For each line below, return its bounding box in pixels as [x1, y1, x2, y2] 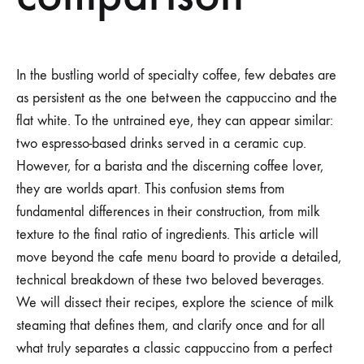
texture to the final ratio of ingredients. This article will [16, 225, 318, 243]
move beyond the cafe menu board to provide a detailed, [16, 248, 341, 266]
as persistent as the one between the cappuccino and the [16, 89, 337, 106]
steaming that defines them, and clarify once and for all [16, 316, 325, 334]
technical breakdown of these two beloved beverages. [16, 271, 324, 288]
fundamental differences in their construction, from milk [16, 202, 320, 220]
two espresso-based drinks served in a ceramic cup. [16, 134, 306, 152]
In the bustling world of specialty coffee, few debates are [16, 66, 336, 84]
